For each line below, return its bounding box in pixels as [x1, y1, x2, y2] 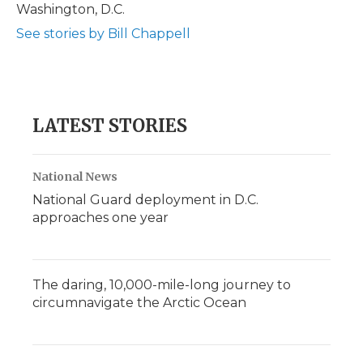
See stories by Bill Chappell [16, 26, 190, 41]
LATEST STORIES [32, 114, 187, 137]
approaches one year [32, 210, 169, 225]
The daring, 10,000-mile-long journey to [32, 277, 291, 293]
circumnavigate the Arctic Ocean [32, 295, 246, 310]
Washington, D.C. [16, 2, 125, 17]
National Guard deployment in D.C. [32, 192, 258, 207]
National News [32, 169, 117, 184]
